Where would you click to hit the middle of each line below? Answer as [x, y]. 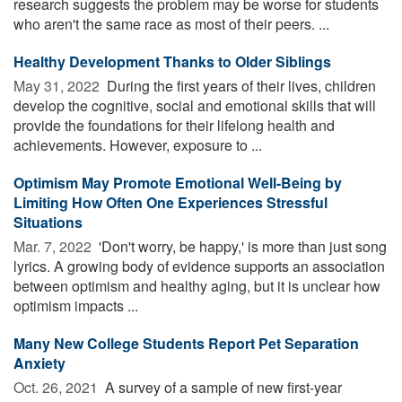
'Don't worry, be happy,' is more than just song [241, 246]
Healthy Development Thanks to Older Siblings [172, 61]
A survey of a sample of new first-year [222, 387]
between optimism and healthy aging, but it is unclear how [197, 285]
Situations [48, 222]
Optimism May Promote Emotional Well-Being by [178, 182]
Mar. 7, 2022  [54, 246]
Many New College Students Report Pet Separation [186, 343]
